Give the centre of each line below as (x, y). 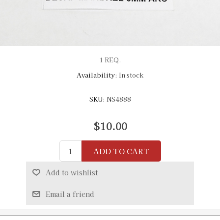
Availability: (97, 75)
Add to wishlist (71, 173)
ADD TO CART (121, 151)
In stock (131, 75)
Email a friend (70, 194)
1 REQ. (110, 60)
